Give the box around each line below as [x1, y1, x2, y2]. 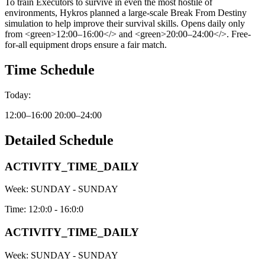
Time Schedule [5, 62, 95, 77]
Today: [5, 89, 31, 100]
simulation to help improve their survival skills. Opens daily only [5, 18, 245, 28]
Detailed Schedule [5, 132, 114, 148]
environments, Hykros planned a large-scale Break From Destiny [5, 7, 247, 18]
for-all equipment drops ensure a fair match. [5, 39, 167, 50]
